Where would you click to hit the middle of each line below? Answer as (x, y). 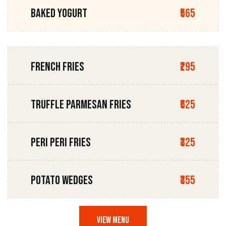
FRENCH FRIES (58, 67)
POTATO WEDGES (62, 180)
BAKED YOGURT (59, 13)
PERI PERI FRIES (61, 142)
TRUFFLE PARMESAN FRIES (81, 104)
